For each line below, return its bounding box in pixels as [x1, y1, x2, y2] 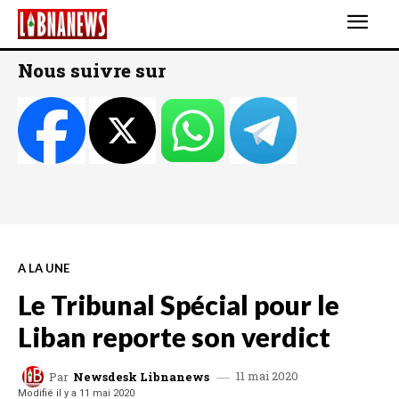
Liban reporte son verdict [18, 321, 330, 353]
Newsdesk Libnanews [73, 368, 209, 385]
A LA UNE [18, 261, 69, 276]
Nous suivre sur [18, 58, 166, 83]
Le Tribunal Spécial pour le [18, 289, 339, 321]
